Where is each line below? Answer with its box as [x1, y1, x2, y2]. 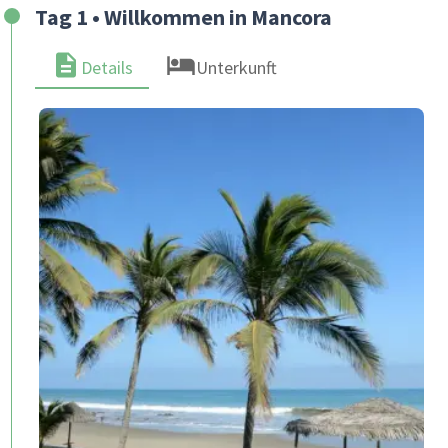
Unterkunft [196, 56, 277, 79]
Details [81, 56, 133, 79]
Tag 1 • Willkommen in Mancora [35, 3, 332, 31]
